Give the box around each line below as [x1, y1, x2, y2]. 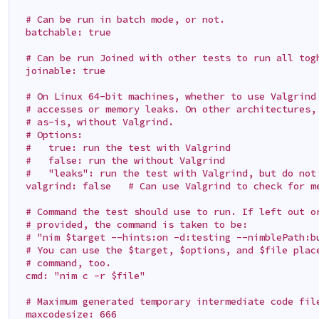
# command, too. [14, 256, 112, 269]
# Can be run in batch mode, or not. [14, 13, 226, 26]
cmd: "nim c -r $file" [14, 269, 146, 282]
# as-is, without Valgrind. [14, 115, 174, 128]
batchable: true [14, 26, 112, 38]
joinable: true [14, 64, 106, 77]
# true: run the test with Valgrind [14, 141, 231, 154]
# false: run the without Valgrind [14, 154, 226, 167]
